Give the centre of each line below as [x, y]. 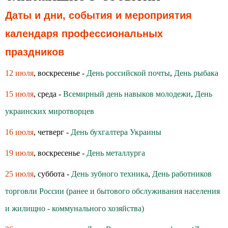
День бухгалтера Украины [116, 132]
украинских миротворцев [50, 111]
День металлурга [116, 153]
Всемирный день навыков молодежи [127, 94]
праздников [35, 52]
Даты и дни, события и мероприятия [98, 15]
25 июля [19, 174]
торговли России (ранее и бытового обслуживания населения [112, 191]
